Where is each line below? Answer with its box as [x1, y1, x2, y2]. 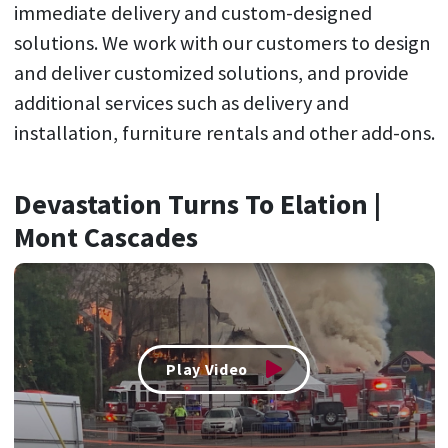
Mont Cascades [13, 219, 198, 256]
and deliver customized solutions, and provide [13, 60, 409, 87]
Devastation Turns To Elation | [13, 186, 381, 223]
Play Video [166, 358, 248, 379]
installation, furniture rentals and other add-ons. [13, 120, 435, 147]
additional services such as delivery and [13, 90, 349, 117]
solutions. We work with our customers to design [13, 30, 431, 57]
